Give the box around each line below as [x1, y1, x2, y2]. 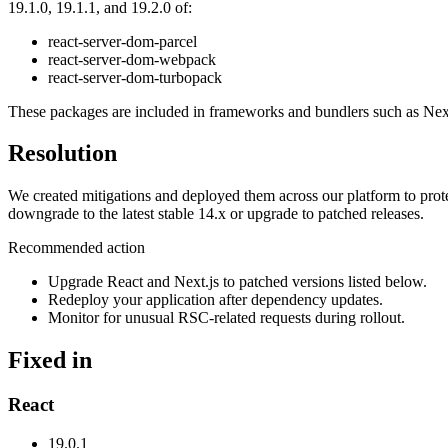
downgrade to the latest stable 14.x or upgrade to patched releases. [8, 205, 424, 223]
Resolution [8, 140, 117, 167]
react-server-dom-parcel [48, 32, 197, 50]
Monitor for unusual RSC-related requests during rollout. [48, 309, 405, 327]
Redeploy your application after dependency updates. [48, 291, 383, 309]
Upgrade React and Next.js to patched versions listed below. [48, 273, 427, 291]
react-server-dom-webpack [48, 50, 216, 68]
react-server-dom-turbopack [48, 68, 222, 86]
